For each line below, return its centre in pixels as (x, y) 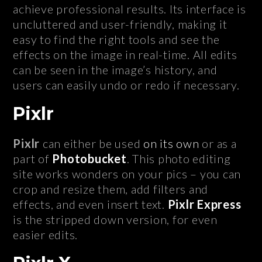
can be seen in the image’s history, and (115, 70)
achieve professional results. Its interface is (130, 9)
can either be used (92, 144)
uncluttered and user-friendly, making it (120, 24)
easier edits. (46, 235)
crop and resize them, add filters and (111, 189)
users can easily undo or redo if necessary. (126, 85)
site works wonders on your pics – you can (127, 174)
